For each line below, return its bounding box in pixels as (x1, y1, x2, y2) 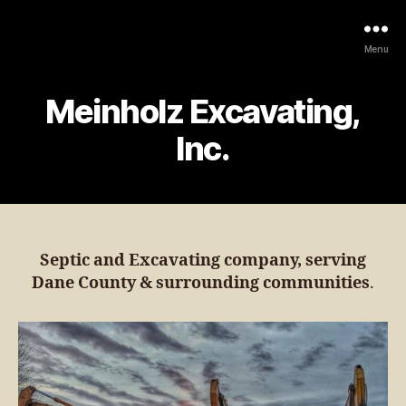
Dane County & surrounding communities (32, 273, 370, 294)
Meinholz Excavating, (45, 92, 361, 131)
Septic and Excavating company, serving (40, 250, 366, 271)
